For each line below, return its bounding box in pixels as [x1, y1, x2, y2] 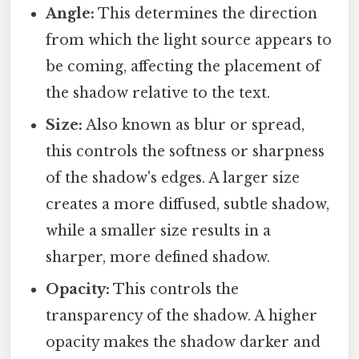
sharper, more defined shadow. [46, 248, 271, 266]
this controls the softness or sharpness [46, 142, 325, 160]
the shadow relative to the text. [46, 83, 271, 102]
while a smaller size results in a [46, 221, 272, 240]
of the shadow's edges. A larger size [46, 168, 301, 187]
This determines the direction [95, 4, 318, 22]
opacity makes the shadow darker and [46, 333, 321, 351]
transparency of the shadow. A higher [46, 306, 318, 325]
